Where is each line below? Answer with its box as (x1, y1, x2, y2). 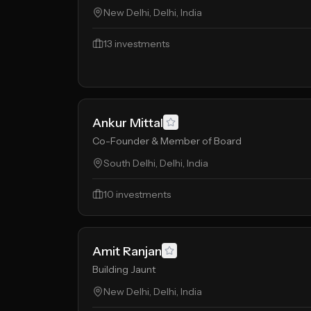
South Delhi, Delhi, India (103, 157, 208, 169)
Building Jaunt (92, 263, 155, 276)
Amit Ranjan (92, 244, 162, 259)
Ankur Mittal (92, 115, 163, 131)
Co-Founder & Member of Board (92, 135, 242, 147)
